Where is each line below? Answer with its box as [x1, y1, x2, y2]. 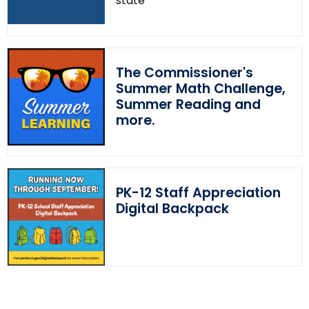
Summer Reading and [115, 95, 261, 114]
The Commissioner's [115, 63, 253, 83]
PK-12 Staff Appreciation [115, 183, 281, 203]
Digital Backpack [115, 199, 229, 219]
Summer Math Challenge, [115, 79, 286, 99]
